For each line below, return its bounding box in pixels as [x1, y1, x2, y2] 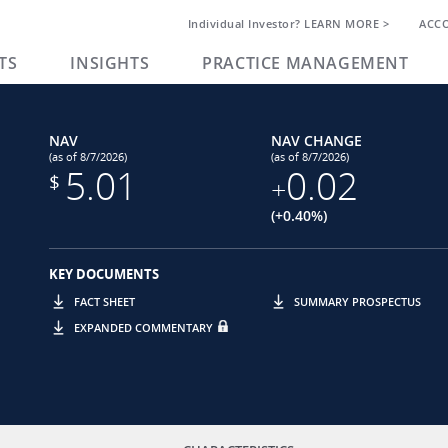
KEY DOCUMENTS [49, 265, 159, 283]
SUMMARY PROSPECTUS [294, 294, 422, 309]
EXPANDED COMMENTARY [74, 320, 213, 335]
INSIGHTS [70, 52, 150, 74]
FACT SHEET [74, 294, 135, 309]
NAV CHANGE [270, 131, 362, 150]
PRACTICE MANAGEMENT [202, 52, 409, 74]
